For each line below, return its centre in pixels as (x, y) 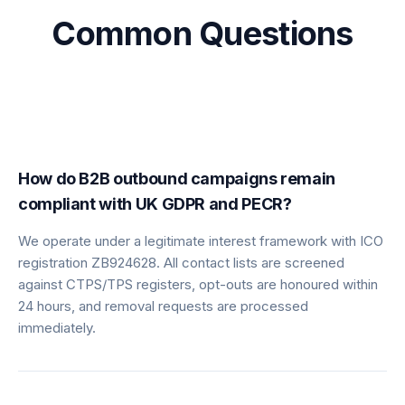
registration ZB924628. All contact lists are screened (181, 262)
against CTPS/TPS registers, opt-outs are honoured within (198, 284)
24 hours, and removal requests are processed (163, 306)
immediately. (57, 327)
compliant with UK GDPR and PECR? (155, 203)
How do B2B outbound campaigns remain (177, 178)
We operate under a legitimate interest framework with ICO (201, 240)
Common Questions (202, 33)
